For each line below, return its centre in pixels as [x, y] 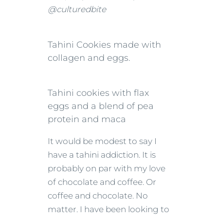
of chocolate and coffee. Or [102, 182]
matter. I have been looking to [109, 209]
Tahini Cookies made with [104, 44]
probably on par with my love [107, 169]
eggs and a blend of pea [101, 106]
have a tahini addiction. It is [102, 155]
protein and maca [87, 119]
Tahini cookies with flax [98, 92]
